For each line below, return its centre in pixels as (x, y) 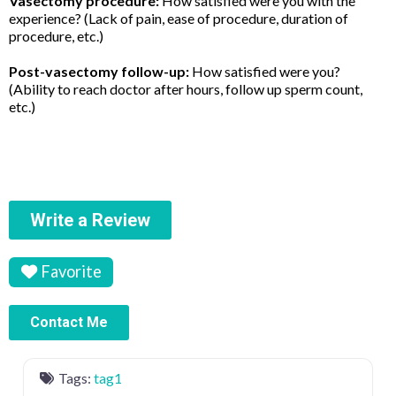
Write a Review (90, 220)
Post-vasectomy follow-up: (99, 71)
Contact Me (69, 323)
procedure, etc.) (56, 35)
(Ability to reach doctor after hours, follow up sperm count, (186, 88)
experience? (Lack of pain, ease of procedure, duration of (179, 18)
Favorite (71, 272)
